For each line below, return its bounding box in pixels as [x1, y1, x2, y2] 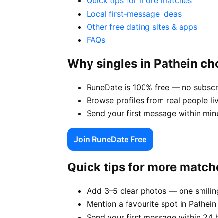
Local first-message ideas [87, 8, 182, 18]
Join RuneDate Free [74, 134, 146, 144]
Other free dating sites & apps [87, 21, 197, 32]
